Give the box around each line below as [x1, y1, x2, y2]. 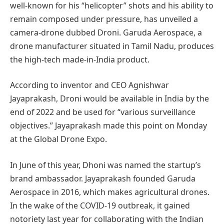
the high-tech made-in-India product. [10, 53, 149, 65]
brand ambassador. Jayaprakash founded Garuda [10, 172, 195, 184]
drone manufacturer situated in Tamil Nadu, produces [10, 40, 214, 51]
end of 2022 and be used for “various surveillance [10, 106, 195, 118]
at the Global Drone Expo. [10, 133, 107, 145]
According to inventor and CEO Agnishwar [10, 79, 169, 91]
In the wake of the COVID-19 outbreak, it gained [10, 199, 190, 211]
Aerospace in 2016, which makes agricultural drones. [10, 186, 209, 197]
